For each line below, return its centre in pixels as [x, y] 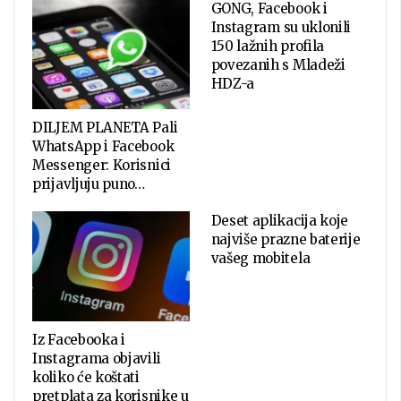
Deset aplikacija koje [280, 221]
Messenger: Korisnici [102, 166]
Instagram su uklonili [281, 28]
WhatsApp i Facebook [103, 147]
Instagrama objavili [97, 358]
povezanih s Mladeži [278, 65]
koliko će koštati [86, 377]
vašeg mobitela [260, 259]
